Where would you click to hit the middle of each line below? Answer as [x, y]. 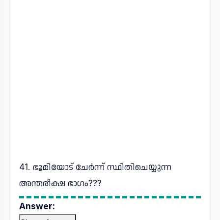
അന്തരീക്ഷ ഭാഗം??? [60, 183]
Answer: [37, 206]
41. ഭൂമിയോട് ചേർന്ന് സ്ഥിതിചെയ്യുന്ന [95, 167]
